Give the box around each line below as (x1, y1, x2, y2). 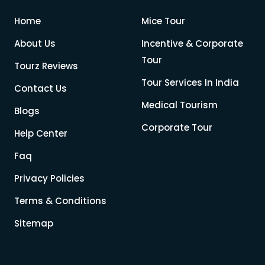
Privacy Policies (14, 172, 85, 185)
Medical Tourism (141, 99, 218, 112)
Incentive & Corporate (141, 37, 243, 50)
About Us (14, 37, 56, 50)
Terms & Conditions (14, 195, 106, 208)
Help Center (14, 127, 67, 140)
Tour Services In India (141, 76, 239, 89)
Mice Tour (141, 15, 185, 28)
